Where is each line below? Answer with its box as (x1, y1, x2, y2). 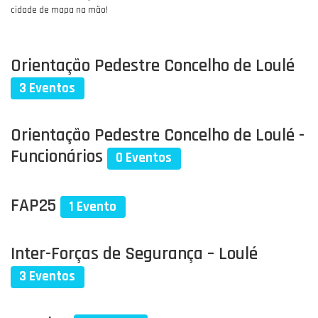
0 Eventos (116, 149, 172, 168)
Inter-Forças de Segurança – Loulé (11, 243, 258, 266)
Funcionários (11, 146, 107, 169)
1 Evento (69, 197, 117, 216)
